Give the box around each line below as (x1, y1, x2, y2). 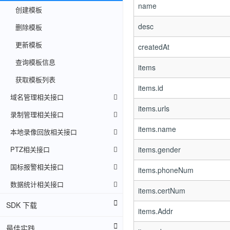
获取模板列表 (15, 74, 55, 84)
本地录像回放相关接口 (10, 127, 77, 137)
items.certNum (138, 185, 185, 196)
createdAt (138, 42, 169, 52)
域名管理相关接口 (10, 92, 64, 102)
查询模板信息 (15, 57, 55, 67)
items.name (138, 124, 176, 134)
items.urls (138, 103, 169, 113)
